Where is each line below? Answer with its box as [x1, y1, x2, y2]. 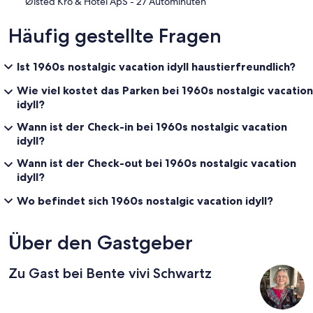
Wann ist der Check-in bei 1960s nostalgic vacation [17, 119, 287, 133]
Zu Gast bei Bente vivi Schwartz [8, 264, 212, 282]
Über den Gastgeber [8, 230, 193, 254]
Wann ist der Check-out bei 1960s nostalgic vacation [17, 155, 296, 170]
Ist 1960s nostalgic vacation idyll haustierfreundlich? [17, 59, 296, 73]
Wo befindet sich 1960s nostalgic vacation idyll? [17, 193, 273, 208]
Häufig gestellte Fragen [8, 23, 221, 48]
